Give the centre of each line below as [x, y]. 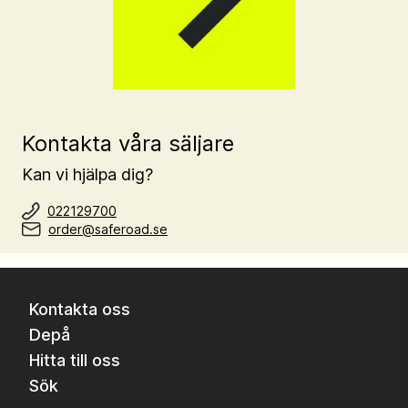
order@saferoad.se [108, 229]
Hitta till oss [75, 360]
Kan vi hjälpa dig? [87, 174]
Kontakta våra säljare [128, 143]
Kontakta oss [80, 309]
